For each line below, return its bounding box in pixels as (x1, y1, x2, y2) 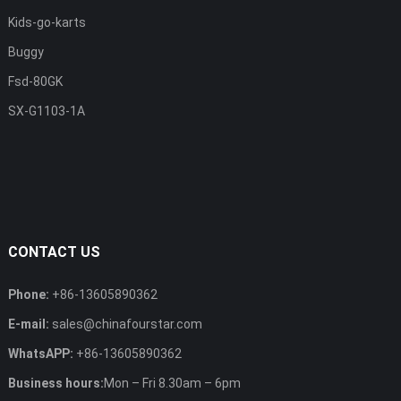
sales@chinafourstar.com (51, 316, 202, 331)
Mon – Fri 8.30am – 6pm (103, 375, 241, 390)
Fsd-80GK (7, 73, 63, 89)
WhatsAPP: (7, 346, 73, 361)
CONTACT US (7, 243, 100, 260)
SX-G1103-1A (7, 103, 85, 118)
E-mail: (7, 316, 49, 331)
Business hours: (7, 375, 104, 390)
